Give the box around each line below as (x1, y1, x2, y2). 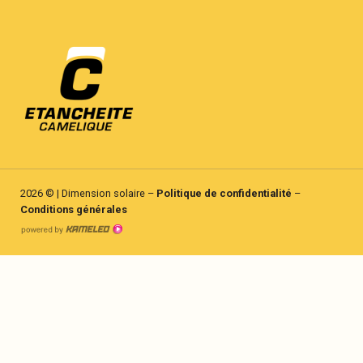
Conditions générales (20, 203, 127, 216)
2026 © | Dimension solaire (20, 186, 145, 199)
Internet (122, 277, 172, 293)
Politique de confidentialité (156, 186, 292, 199)
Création (122, 237, 176, 253)
